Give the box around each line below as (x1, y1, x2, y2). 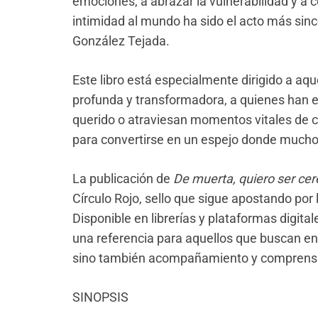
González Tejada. (72, 33, 170, 49)
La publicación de (72, 171, 173, 187)
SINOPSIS (72, 290, 128, 305)
